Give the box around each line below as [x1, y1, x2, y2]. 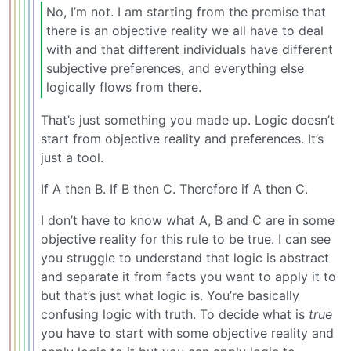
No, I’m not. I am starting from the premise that [46, 4, 326, 20]
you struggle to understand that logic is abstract [41, 250, 329, 266]
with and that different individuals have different [46, 42, 333, 58]
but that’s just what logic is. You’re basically [41, 288, 299, 304]
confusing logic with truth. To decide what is [41, 306, 309, 323]
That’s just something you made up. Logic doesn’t [41, 112, 335, 128]
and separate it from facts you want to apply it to [41, 269, 336, 285]
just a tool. [41, 150, 103, 166]
